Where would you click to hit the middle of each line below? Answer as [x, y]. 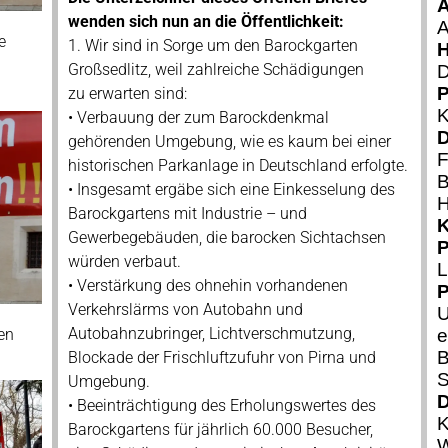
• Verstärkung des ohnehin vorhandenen [207, 285]
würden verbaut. [124, 261]
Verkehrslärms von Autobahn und [185, 309]
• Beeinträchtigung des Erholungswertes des [221, 405]
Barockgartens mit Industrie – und [187, 213]
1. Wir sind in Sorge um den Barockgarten [212, 45]
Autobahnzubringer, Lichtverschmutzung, [211, 333]
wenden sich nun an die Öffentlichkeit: [205, 21]
